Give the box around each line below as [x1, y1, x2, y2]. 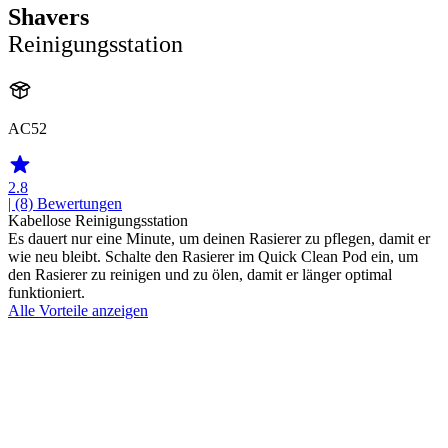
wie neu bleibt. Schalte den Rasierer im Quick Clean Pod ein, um [8, 248, 418, 266]
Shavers [8, 4, 89, 31]
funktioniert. [8, 284, 85, 302]
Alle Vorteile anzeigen [8, 302, 148, 320]
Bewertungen [37, 195, 122, 213]
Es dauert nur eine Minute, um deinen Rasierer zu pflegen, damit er [8, 230, 430, 248]
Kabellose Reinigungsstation [8, 212, 188, 230]
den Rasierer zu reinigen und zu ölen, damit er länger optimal [8, 266, 392, 284]
